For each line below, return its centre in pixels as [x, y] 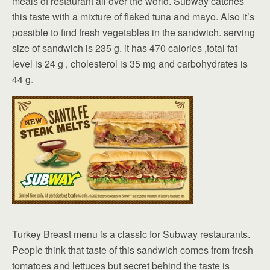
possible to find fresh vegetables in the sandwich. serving [133, 32]
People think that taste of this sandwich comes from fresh [133, 250]
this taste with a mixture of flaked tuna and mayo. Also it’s [133, 16]
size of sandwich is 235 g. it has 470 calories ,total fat [125, 48]
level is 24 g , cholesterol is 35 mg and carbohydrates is [130, 63]
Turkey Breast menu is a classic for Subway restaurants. [131, 234]
